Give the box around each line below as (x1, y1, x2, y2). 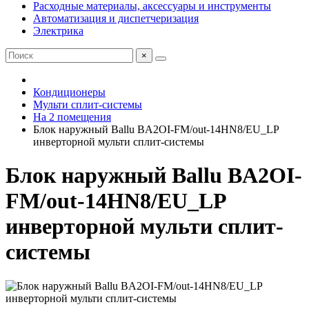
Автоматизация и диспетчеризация (33, 12, 199, 24)
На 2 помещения (33, 111, 111, 123)
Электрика (33, 25, 83, 37)
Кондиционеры (33, 86, 106, 98)
